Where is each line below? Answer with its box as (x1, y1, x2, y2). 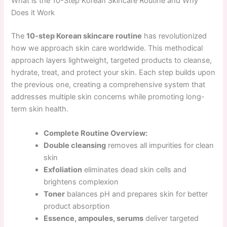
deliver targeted (143, 213, 199, 223)
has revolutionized (142, 31, 207, 41)
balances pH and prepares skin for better (65, 189, 208, 199)
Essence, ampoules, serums (44, 213, 144, 223)
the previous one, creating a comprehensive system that (11, 80, 206, 90)
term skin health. (11, 104, 69, 114)
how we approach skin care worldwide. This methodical (11, 44, 203, 53)
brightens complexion (44, 177, 119, 186)
